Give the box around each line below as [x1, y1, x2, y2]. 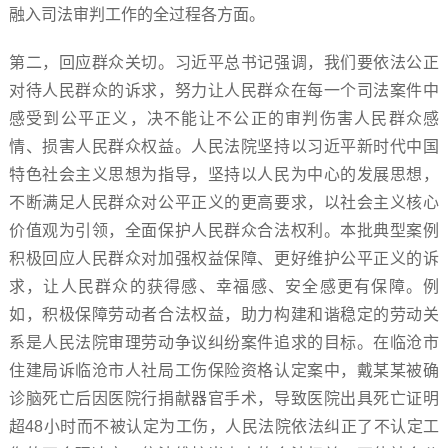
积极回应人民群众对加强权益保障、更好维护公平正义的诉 [8, 250, 440, 267]
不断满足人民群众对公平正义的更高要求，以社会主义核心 [8, 194, 440, 211]
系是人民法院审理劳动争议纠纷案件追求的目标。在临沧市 [8, 334, 440, 351]
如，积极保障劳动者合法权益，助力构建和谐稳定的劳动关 [8, 306, 440, 323]
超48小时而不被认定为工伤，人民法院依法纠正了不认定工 [8, 418, 440, 435]
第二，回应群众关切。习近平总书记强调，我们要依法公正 [8, 54, 440, 71]
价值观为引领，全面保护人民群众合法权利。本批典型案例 [8, 222, 440, 239]
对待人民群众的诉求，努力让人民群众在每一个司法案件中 [8, 82, 440, 99]
